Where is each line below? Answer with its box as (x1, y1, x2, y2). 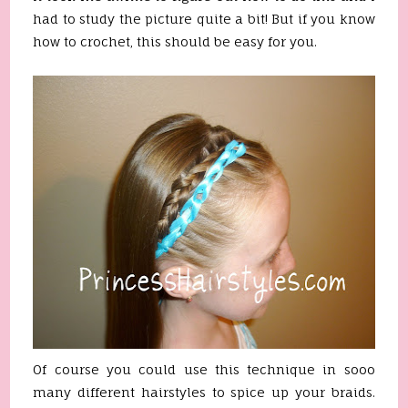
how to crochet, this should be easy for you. (33, 34, 318, 49)
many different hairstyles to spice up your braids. (33, 384, 375, 400)
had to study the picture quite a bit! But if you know (33, 11, 375, 26)
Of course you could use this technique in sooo (33, 362, 375, 377)
